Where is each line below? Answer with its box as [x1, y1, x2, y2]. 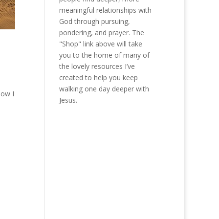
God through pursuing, [59, 17, 130, 26]
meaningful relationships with [59, 5, 152, 15]
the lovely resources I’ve [59, 62, 135, 71]
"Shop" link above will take [59, 39, 142, 49]
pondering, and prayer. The [59, 28, 144, 38]
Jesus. [59, 95, 77, 105]
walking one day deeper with [59, 84, 149, 94]
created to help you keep [59, 73, 138, 83]
